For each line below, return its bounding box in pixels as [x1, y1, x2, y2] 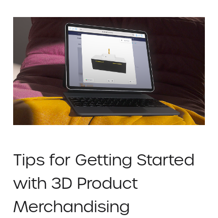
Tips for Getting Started [13, 149, 195, 170]
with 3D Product [13, 173, 138, 193]
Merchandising [13, 196, 130, 217]
